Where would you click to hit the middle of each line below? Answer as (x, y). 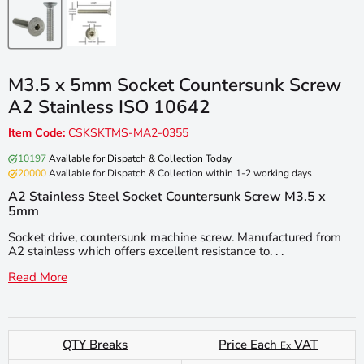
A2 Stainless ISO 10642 (109, 107)
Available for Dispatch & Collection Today (139, 158)
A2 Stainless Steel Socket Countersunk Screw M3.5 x (167, 196)
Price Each (249, 344)
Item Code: (37, 132)
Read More (38, 277)
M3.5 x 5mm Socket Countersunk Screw (175, 85)
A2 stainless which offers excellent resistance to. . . (146, 251)
